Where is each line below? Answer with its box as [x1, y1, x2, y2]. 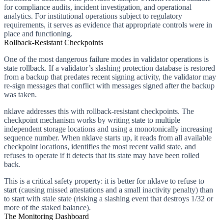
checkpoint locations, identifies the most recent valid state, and [4, 142, 196, 151]
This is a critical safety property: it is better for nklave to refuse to [4, 176, 204, 185]
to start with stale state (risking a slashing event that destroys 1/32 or [4, 194, 213, 203]
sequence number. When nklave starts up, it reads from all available [4, 133, 212, 142]
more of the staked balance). [4, 203, 91, 212]
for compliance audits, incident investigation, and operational [4, 2, 192, 11]
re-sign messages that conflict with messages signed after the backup [4, 81, 215, 90]
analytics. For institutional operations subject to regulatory [4, 11, 182, 20]
